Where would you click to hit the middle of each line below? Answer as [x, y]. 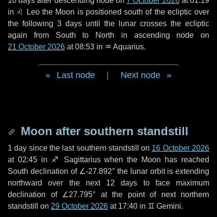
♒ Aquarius [124, 47]
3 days [70, 23]
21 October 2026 [36, 47]
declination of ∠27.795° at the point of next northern [108, 194]
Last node [76, 75]
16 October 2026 [181, 148]
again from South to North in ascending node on [108, 35]
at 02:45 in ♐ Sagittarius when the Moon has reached [108, 160]
